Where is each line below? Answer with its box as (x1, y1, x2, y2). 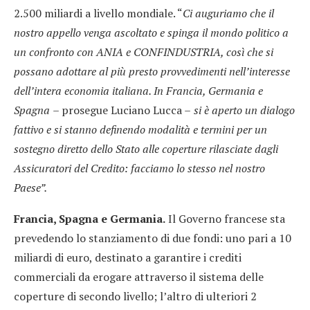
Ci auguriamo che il (183, 5, 274, 21)
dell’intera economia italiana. (14, 82, 154, 98)
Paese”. (14, 179, 47, 195)
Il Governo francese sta (165, 210, 285, 226)
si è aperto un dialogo (194, 102, 295, 118)
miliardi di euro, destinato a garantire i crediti (14, 249, 241, 265)
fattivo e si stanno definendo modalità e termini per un (14, 121, 267, 137)
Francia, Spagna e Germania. (14, 210, 165, 226)
